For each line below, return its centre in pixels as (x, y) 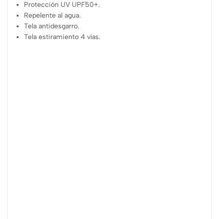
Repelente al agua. (53, 15)
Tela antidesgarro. (52, 26)
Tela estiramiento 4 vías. (62, 37)
